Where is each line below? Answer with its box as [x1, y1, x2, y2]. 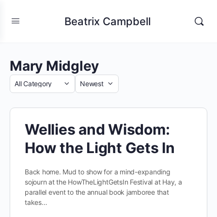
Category [9, 84, 45, 94]
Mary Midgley [10, 58, 99, 74]
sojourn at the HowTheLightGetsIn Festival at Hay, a [25, 178, 182, 186]
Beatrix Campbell [64, 15, 151, 28]
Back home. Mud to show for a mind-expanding [25, 168, 170, 176]
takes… [25, 198, 47, 206]
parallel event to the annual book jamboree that [25, 188, 169, 196]
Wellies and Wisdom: [25, 121, 170, 138]
